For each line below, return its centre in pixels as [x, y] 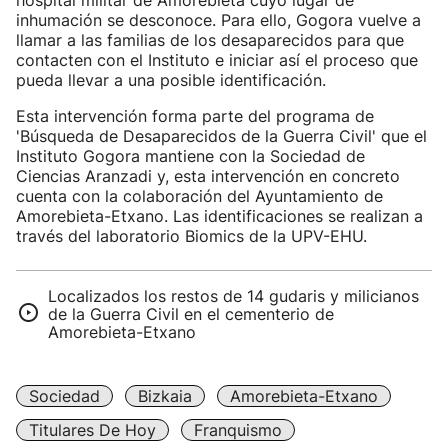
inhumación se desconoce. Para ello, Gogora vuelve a [218, 20]
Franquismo [238, 430]
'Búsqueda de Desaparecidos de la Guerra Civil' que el [221, 136]
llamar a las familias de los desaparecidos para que [210, 40]
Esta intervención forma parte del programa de [195, 116]
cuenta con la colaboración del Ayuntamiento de [199, 196]
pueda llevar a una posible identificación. [171, 80]
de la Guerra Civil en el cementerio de [191, 314]
